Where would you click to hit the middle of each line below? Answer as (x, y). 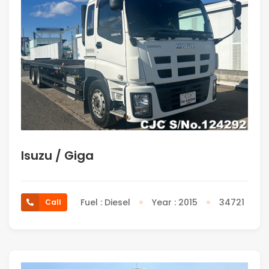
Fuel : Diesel (105, 203)
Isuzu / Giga (57, 156)
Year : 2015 (175, 203)
